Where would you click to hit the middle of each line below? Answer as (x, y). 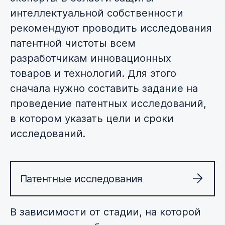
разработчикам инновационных (91, 59)
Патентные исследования (81, 179)
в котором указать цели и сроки (92, 119)
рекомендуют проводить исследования (111, 28)
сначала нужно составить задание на (104, 89)
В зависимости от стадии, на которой (105, 212)
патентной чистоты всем (73, 43)
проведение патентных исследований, (108, 104)
